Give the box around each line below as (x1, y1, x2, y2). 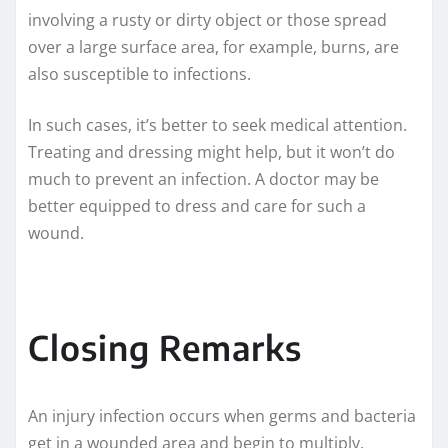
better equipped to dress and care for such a (28, 195, 366, 218)
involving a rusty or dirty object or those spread (28, 9, 387, 32)
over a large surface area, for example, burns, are (28, 36, 399, 59)
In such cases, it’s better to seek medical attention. (28, 114, 407, 137)
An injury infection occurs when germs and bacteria (28, 405, 416, 428)
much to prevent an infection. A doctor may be (28, 168, 379, 191)
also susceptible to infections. (28, 63, 251, 86)
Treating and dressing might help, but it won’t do (28, 141, 395, 164)
